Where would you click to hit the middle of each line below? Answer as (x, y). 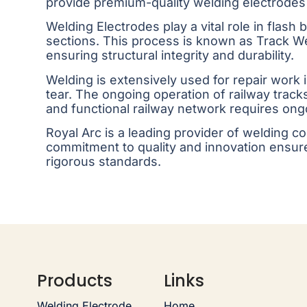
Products (74, 280)
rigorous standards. (104, 161)
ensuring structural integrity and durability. (170, 56)
